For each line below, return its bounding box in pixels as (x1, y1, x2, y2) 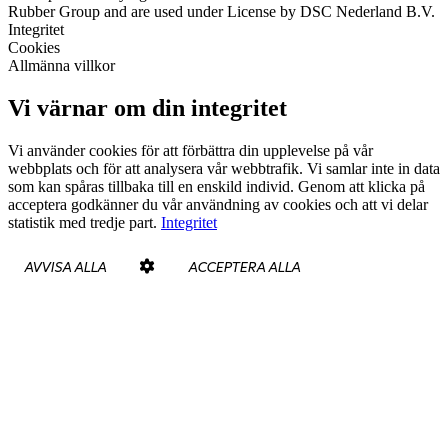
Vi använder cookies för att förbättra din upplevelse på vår (8, 141, 373, 159)
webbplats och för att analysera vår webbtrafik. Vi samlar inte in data (8, 159, 440, 177)
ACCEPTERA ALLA (187, 257, 300, 276)
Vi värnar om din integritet (8, 94, 287, 121)
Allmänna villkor (8, 56, 115, 74)
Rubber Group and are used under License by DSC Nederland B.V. (8, 2, 435, 20)
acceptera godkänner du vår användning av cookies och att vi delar (8, 195, 428, 213)
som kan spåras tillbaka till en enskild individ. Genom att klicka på (8, 177, 425, 195)
